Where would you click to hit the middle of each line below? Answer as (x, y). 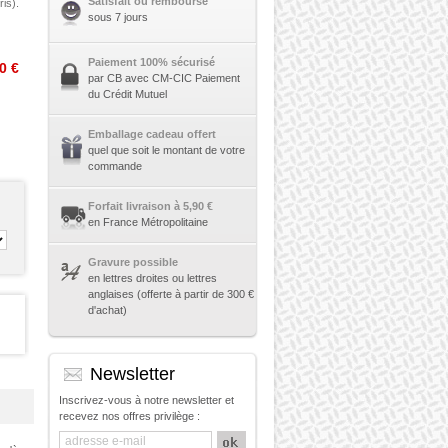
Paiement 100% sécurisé (151, 62)
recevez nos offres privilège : (129, 416)
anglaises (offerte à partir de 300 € (170, 294)
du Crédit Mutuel (127, 94)
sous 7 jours (117, 17)
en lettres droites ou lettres (152, 278)
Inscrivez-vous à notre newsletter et (146, 400)
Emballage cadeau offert (151, 134)
